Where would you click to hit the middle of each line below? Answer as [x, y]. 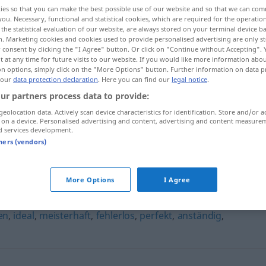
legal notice [189, 79]
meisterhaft [65, 216]
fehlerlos [115, 216]
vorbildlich [113, 131]
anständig [199, 216]
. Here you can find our [135, 79]
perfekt [156, 216]
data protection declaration [56, 79]
